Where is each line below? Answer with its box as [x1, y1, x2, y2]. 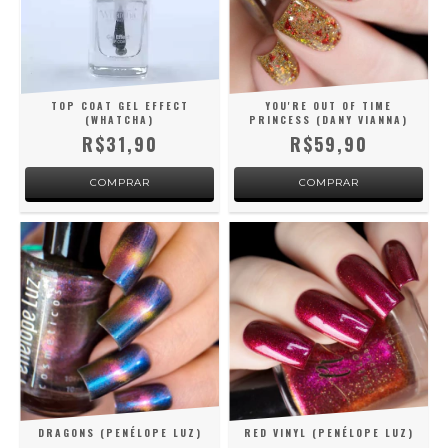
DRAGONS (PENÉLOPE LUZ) [37, 425, 202, 440]
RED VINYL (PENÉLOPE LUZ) [243, 425, 414, 440]
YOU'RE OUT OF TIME [265, 98, 392, 113]
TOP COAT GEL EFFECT [50, 98, 189, 113]
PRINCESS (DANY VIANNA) [249, 112, 408, 127]
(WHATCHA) [85, 112, 154, 127]
